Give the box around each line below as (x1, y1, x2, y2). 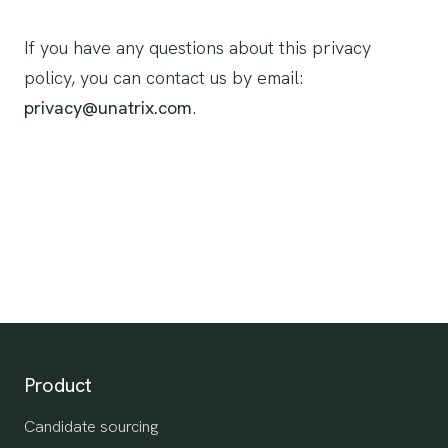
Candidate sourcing (24, 416, 158, 437)
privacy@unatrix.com (24, 96, 192, 119)
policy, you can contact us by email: (24, 66, 303, 89)
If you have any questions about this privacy (24, 36, 371, 59)
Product (24, 372, 92, 398)
